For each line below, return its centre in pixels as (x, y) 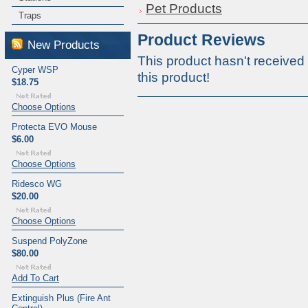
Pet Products (184, 9)
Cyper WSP (35, 70)
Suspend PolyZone (49, 241)
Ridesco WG (37, 184)
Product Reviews (201, 40)
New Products (64, 45)
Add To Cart (35, 278)
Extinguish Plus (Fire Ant (61, 298)
